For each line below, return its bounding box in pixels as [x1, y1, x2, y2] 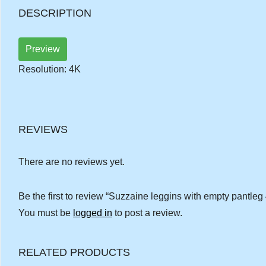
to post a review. [112, 207, 182, 218]
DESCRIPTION [18, 7, 91, 19]
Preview [26, 43, 60, 54]
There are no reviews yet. [18, 156, 125, 167]
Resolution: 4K [18, 64, 81, 74]
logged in [73, 207, 112, 218]
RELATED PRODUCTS [18, 246, 130, 258]
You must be [18, 207, 73, 218]
